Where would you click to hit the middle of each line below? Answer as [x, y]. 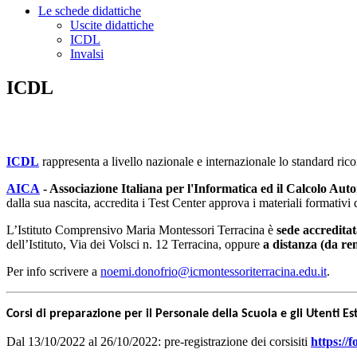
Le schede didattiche [90, 11]
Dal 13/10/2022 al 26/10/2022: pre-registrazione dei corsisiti [157, 342]
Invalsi [87, 54]
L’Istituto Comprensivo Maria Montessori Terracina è [140, 230]
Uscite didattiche [112, 25]
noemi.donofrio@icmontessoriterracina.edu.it [214, 272]
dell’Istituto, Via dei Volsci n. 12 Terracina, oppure [133, 245]
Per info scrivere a [52, 272]
